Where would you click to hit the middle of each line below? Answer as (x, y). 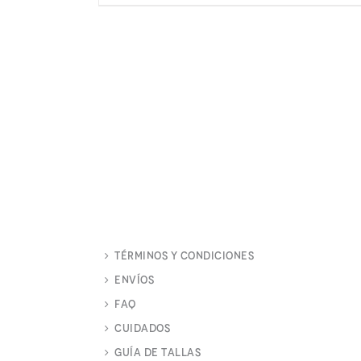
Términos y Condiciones (184, 255)
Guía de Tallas (158, 352)
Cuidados (142, 328)
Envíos (134, 280)
